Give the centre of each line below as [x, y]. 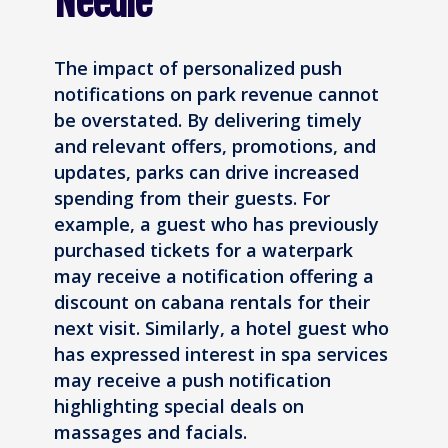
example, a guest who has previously [216, 223]
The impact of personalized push [198, 67]
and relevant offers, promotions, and [215, 145]
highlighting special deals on [179, 405]
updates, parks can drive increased [206, 171]
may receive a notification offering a [214, 275]
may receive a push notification [192, 379]
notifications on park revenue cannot [216, 93]
